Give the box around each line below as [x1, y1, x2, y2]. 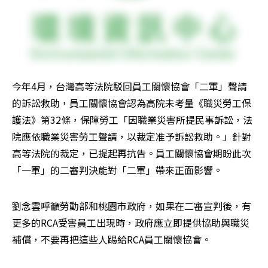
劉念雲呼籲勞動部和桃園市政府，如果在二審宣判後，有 [12, 199, 251, 214]
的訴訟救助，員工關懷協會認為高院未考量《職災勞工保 [12, 96, 251, 111]
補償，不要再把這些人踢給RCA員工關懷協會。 [12, 232, 211, 247]
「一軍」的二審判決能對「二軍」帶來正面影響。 [12, 163, 223, 178]
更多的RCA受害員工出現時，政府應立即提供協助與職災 [12, 215, 249, 230]
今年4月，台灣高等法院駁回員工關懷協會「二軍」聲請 [12, 79, 247, 94]
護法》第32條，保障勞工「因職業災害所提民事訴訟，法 [12, 112, 252, 127]
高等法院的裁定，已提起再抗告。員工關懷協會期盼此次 [12, 146, 251, 161]
